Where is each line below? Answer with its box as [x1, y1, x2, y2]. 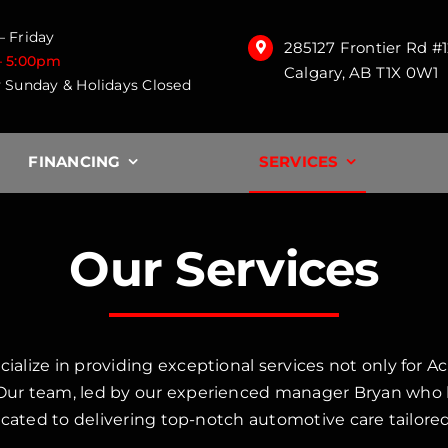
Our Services [69, 240, 379, 299]
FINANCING [28, 152, 121, 172]
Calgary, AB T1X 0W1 [283, 63, 439, 82]
